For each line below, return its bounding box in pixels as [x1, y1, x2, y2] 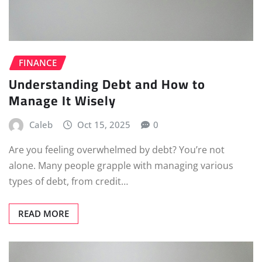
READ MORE [18, 208, 69, 220]
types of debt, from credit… [9, 175, 128, 188]
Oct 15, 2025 [77, 118, 131, 130]
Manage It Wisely [9, 88, 116, 113]
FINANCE [19, 57, 57, 69]
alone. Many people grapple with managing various [9, 159, 233, 173]
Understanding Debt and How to [9, 71, 205, 96]
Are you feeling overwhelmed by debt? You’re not [9, 143, 225, 157]
